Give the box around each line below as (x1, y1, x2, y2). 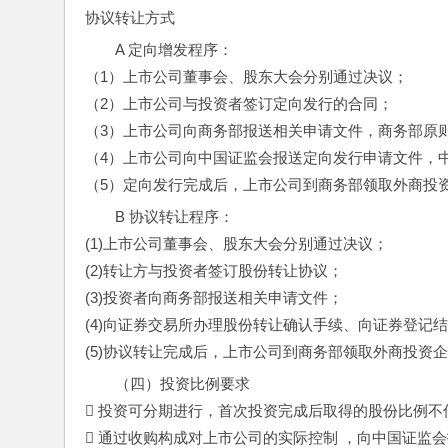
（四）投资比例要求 (115, 374, 250, 392)
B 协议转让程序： (115, 207, 234, 225)
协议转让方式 (85, 8, 175, 26)
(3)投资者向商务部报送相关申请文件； (85, 288, 343, 306)
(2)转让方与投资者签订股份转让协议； (85, 261, 343, 279)
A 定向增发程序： (115, 40, 233, 58)
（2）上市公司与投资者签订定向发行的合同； (85, 94, 393, 112)
